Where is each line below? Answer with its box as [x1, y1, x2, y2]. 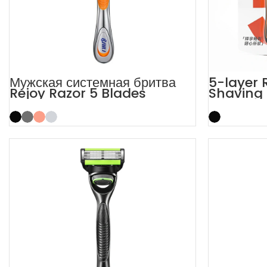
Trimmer [208, 95, 265, 113]
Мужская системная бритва [10, 73, 176, 92]
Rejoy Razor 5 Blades [10, 84, 146, 103]
